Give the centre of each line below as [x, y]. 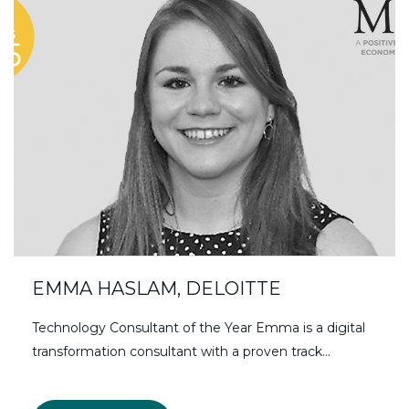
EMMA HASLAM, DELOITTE [157, 289]
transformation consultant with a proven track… [181, 352]
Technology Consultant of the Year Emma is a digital [199, 328]
